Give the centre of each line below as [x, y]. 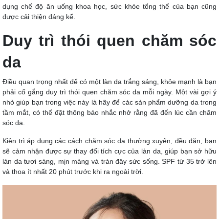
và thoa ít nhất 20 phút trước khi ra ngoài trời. [73, 171]
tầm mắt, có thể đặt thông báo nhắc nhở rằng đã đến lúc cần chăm [109, 112]
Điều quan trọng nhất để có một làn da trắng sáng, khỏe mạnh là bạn [109, 81]
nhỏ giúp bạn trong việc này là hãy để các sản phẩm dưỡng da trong [109, 102]
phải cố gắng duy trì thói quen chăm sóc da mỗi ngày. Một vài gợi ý [109, 92]
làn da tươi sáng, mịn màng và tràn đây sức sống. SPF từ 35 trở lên [109, 161]
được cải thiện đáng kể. [39, 16]
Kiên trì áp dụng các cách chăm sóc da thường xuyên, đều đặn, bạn [109, 141]
